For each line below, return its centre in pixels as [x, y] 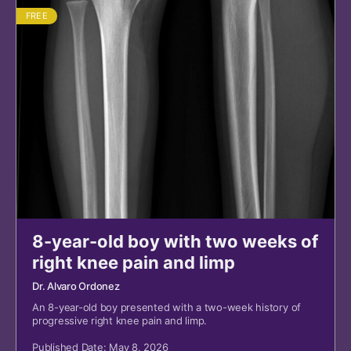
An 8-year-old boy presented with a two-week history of [167, 308]
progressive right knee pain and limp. [120, 321]
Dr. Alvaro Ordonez [76, 286]
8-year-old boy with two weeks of [175, 242]
